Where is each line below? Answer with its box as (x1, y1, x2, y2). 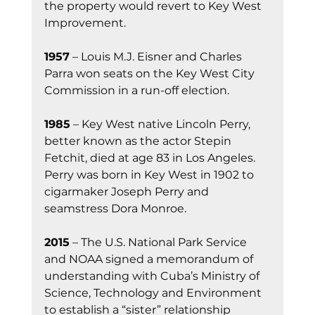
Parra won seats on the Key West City (44, 66, 257, 80)
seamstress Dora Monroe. (44, 201, 186, 215)
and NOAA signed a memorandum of (44, 252, 256, 266)
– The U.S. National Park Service (69, 235, 250, 249)
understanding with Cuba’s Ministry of (44, 269, 262, 283)
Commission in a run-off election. (44, 83, 229, 97)
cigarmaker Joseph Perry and (44, 184, 212, 198)
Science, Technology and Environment (44, 285, 264, 300)
